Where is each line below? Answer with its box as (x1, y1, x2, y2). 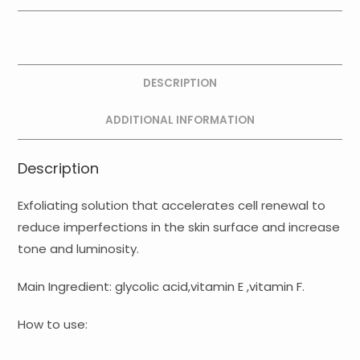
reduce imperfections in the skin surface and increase (18, 218, 341, 235)
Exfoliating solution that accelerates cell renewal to (18, 196, 326, 214)
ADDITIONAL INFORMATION (105, 112, 255, 129)
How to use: (18, 315, 88, 333)
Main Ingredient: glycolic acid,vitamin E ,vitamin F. (18, 277, 305, 295)
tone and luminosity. (18, 239, 140, 257)
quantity (17, 100, 65, 117)
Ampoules (17, 80, 74, 97)
